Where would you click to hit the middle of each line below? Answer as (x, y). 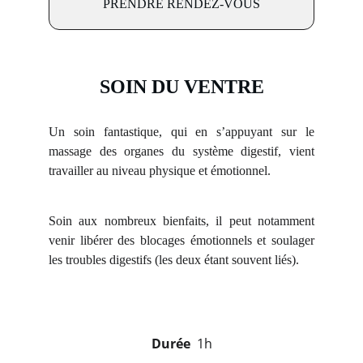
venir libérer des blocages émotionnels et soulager (181, 240)
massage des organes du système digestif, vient (181, 151)
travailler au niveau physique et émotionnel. (160, 171)
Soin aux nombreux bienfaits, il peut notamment (181, 220)
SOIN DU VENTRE (181, 87)
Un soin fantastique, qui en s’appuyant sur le (181, 132)
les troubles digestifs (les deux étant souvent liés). (174, 259)
